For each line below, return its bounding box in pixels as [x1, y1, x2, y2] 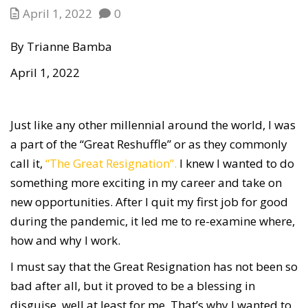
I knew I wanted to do [177, 155, 294, 172]
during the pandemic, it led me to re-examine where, [10, 213, 295, 230]
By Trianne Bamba [10, 38, 112, 55]
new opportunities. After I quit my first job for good [10, 194, 288, 210]
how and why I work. [10, 232, 123, 249]
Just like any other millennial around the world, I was [10, 117, 296, 133]
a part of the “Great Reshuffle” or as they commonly [10, 136, 287, 153]
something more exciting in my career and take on [10, 175, 282, 191]
